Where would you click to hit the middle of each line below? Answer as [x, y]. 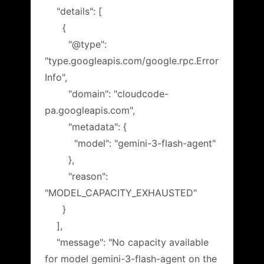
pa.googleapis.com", [90, 110]
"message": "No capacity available [127, 242]
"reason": [76, 176]
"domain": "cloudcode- [107, 93]
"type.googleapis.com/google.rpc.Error [132, 60]
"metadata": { [86, 126]
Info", [56, 77]
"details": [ [73, 11]
